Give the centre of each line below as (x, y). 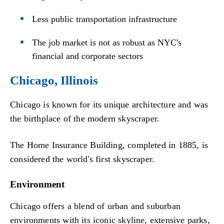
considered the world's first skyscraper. (82, 159)
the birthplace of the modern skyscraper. (85, 118)
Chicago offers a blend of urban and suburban (95, 206)
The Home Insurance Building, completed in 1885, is (109, 145)
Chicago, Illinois (54, 80)
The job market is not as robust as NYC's (107, 42)
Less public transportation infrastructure (105, 19)
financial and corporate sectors (88, 56)
